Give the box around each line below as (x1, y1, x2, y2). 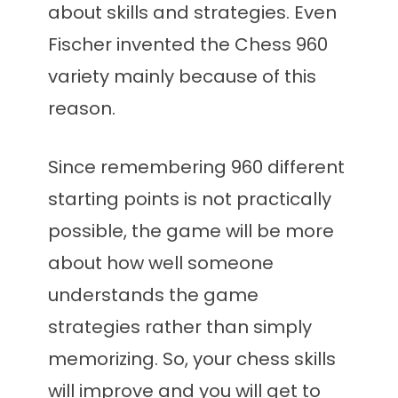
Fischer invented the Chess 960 (48, 32, 328, 58)
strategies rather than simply (48, 314, 312, 340)
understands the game (48, 283, 259, 308)
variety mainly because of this (48, 64, 316, 90)
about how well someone (48, 251, 274, 276)
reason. (48, 96, 115, 122)
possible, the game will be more (48, 219, 334, 244)
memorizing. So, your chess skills (48, 346, 336, 372)
